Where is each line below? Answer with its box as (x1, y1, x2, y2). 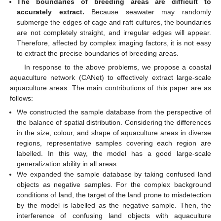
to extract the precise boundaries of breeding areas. (17, 49, 179, 57)
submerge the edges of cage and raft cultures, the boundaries (17, 18, 211, 26)
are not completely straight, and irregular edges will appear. (17, 29, 211, 37)
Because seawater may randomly (84, 8, 212, 16)
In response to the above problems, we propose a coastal (24, 63, 211, 72)
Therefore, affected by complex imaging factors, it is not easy (17, 39, 211, 47)
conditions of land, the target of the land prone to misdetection (17, 191, 211, 199)
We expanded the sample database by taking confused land (17, 170, 211, 179)
